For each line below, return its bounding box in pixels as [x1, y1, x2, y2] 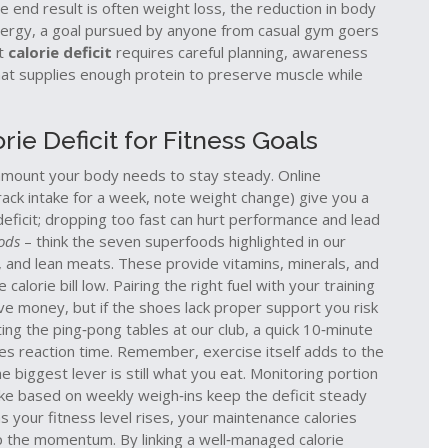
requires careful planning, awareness [112, 42, 368, 62]
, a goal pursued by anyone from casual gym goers [32, 20, 379, 40]
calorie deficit [8, 42, 112, 62]
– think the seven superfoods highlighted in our [20, 231, 346, 251]
